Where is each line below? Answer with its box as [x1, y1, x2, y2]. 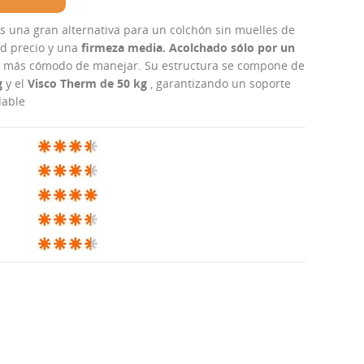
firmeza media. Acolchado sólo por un [81, 40, 295, 55]
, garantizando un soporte [147, 76, 291, 91]
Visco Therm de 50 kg [28, 76, 147, 91]
